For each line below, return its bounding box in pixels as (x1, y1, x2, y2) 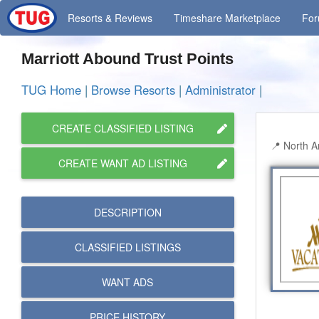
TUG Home (21, 81, 81, 98)
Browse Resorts (91, 81, 175, 98)
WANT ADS (102, 275, 154, 289)
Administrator (185, 81, 256, 98)
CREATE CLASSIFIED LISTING (51, 121, 194, 135)
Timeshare (174, 11, 226, 25)
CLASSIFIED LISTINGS (74, 240, 181, 254)
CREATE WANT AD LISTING (58, 156, 187, 170)
